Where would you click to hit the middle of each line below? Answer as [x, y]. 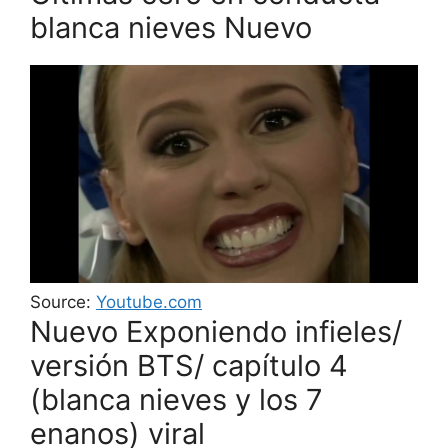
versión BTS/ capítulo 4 [189, 365]
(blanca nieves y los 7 [176, 399]
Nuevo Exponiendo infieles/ [216, 331]
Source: [63, 301]
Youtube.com [149, 301]
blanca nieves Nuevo [171, 27]
